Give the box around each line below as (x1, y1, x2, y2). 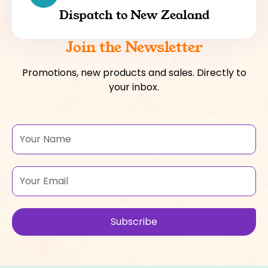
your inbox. (109, 80, 159, 94)
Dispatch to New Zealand (59, 7, 209, 24)
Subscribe (111, 214, 157, 229)
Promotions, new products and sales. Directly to (22, 65, 246, 80)
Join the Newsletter (65, 37, 203, 58)
